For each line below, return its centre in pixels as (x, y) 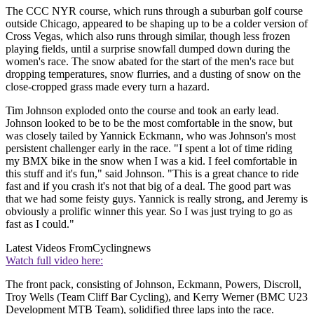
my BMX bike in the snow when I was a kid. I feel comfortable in (151, 161)
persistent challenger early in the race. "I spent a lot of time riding (149, 148)
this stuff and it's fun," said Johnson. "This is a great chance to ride (152, 173)
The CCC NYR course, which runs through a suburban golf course (154, 11)
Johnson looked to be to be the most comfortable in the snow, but (149, 123)
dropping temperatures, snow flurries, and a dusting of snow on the (153, 74)
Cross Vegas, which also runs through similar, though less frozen (148, 36)
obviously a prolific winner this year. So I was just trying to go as (149, 211)
